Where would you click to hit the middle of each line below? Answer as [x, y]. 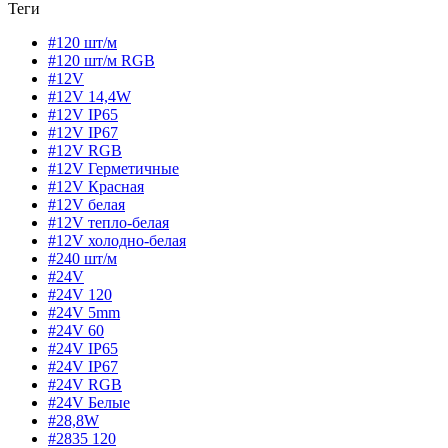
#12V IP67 [83, 132]
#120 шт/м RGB [101, 60]
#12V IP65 [83, 114]
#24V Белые [89, 402]
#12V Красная [96, 186]
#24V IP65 [83, 348]
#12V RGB [85, 150]
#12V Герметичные [113, 168]
